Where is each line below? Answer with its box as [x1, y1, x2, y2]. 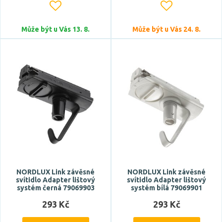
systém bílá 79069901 [131, 184, 202, 192]
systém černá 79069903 [16, 184, 95, 192]
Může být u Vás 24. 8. [132, 25, 201, 33]
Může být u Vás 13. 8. [21, 25, 90, 33]
